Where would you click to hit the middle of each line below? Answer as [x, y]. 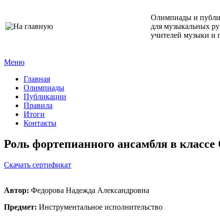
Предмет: [20, 207]
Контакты [40, 123]
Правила [38, 105]
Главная [37, 79]
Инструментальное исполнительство [100, 207]
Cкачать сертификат [38, 165]
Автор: [16, 190]
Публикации [45, 96]
